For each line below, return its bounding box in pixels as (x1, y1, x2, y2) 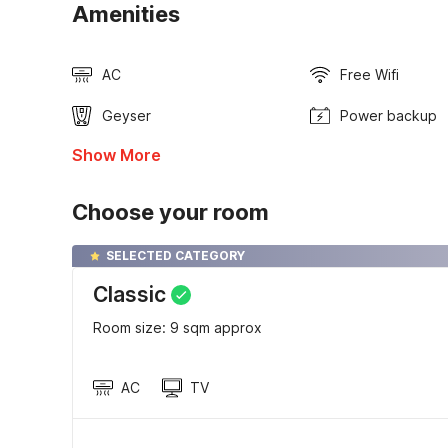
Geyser (102, 107, 151, 125)
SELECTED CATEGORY (106, 248, 245, 264)
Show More (72, 145, 161, 166)
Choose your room (72, 199, 269, 226)
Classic (93, 282, 166, 308)
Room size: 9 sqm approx (93, 319, 262, 337)
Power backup (339, 107, 437, 125)
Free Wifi (339, 66, 399, 84)
